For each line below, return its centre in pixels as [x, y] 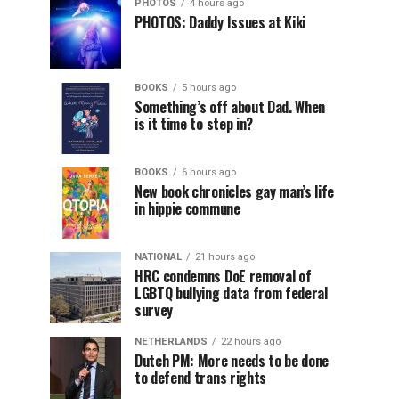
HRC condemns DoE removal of [223, 276]
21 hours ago [225, 257]
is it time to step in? [194, 124]
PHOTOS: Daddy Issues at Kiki [220, 22]
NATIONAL [158, 257]
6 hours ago [209, 172]
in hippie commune [187, 208]
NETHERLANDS [171, 342]
